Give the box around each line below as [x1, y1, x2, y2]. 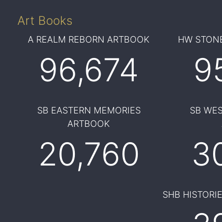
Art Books [17, 13, 72, 28]
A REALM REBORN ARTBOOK [28, 34, 150, 45]
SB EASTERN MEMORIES [37, 105, 141, 115]
